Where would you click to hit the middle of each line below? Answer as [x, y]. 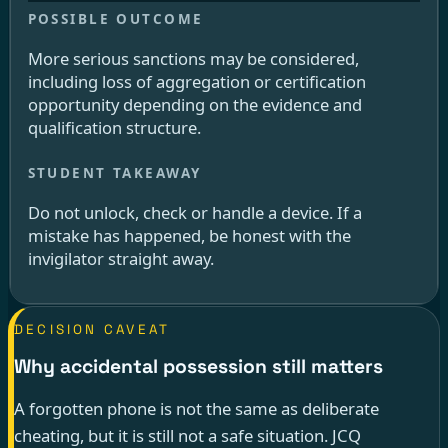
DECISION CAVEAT [92, 330]
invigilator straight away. [120, 258]
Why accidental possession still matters [198, 367]
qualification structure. [114, 128]
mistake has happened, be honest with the [189, 235]
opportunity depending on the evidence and [194, 105]
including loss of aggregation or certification [196, 82]
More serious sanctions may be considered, [193, 59]
